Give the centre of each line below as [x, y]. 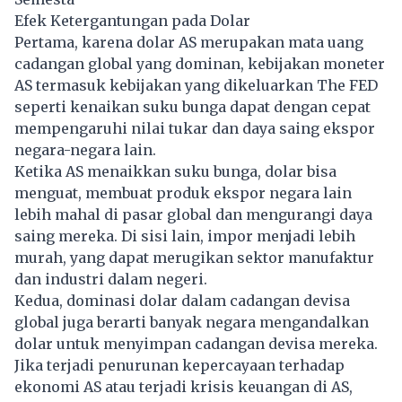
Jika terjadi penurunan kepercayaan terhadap [179, 365]
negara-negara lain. [87, 149]
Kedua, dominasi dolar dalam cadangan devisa [182, 300]
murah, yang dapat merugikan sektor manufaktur [194, 257]
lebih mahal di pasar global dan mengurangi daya [193, 214]
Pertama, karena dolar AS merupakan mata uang [189, 42]
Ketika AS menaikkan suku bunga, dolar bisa [175, 171]
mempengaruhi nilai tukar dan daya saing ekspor [195, 128]
